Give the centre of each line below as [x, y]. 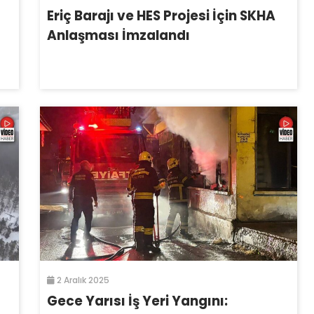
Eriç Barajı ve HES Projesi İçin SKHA [161, 16]
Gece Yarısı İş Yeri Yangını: [137, 301]
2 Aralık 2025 [82, 280]
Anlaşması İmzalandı [118, 35]
